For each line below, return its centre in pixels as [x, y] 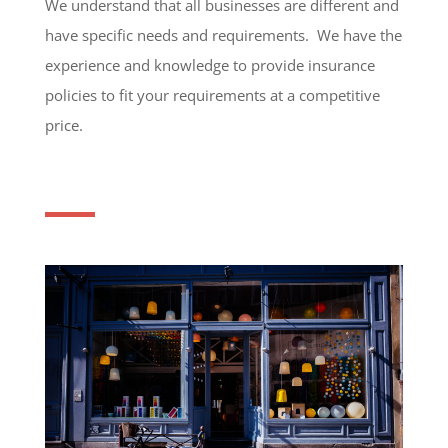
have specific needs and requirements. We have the [223, 34]
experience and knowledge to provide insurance [209, 64]
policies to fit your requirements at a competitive [212, 94]
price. [63, 124]
